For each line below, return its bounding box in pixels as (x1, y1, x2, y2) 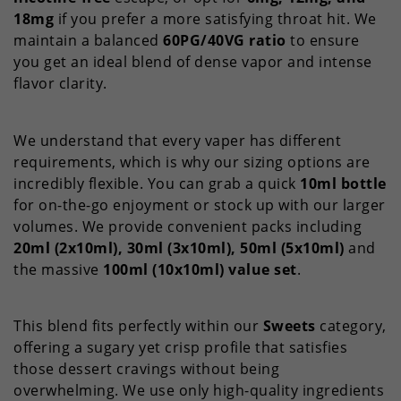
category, (315, 316, 387, 337)
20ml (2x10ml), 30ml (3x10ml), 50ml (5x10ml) (13, 237, 345, 258)
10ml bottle (300, 173, 387, 193)
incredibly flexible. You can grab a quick (13, 173, 300, 193)
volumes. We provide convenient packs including (13, 216, 362, 236)
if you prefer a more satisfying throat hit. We (54, 8, 377, 29)
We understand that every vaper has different (13, 130, 341, 150)
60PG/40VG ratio (163, 30, 286, 50)
